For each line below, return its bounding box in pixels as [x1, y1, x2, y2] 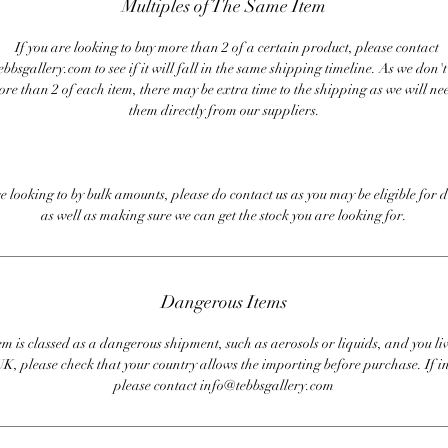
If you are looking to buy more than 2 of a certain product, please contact [9, 39, 439, 57]
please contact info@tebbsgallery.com [114, 377, 334, 395]
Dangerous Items [161, 291, 287, 314]
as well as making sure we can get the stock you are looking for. [41, 207, 407, 225]
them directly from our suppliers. [128, 102, 320, 120]
